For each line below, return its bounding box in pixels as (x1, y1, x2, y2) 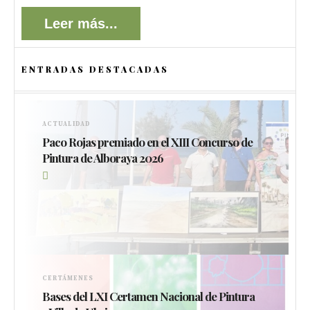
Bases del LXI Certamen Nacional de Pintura (42, 289, 255, 304)
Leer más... (44, 15, 118, 31)
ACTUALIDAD (42, 120, 91, 128)
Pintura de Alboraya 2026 (42, 149, 163, 165)
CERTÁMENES (42, 275, 93, 283)
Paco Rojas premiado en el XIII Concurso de (42, 134, 253, 149)
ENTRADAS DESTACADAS (21, 63, 169, 75)
